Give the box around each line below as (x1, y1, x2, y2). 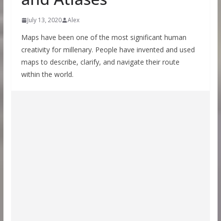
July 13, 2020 (27, 16, 62, 24)
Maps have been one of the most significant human (21, 33, 186, 42)
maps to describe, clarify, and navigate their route (21, 57, 180, 67)
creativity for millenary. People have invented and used (21, 45, 195, 54)
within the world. (21, 70, 74, 79)
